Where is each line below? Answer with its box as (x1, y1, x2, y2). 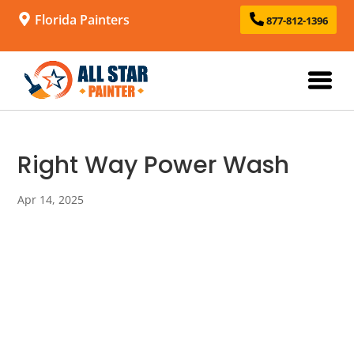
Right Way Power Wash (17, 149, 290, 182)
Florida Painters (32, 10, 130, 28)
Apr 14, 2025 (17, 192, 85, 207)
